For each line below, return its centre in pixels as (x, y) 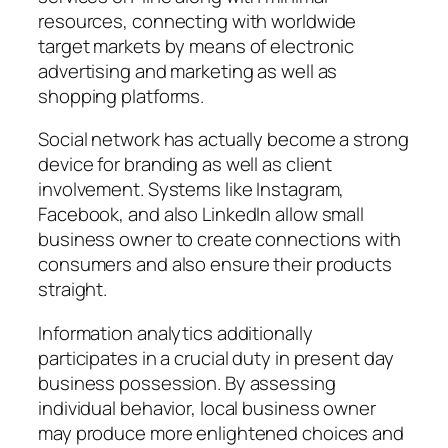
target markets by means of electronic (196, 45)
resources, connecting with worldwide (197, 20)
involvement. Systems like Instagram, (191, 189)
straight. (73, 289)
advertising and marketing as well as (188, 70)
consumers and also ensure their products (215, 264)
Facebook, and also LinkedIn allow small (201, 214)
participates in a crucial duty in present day (216, 357)
